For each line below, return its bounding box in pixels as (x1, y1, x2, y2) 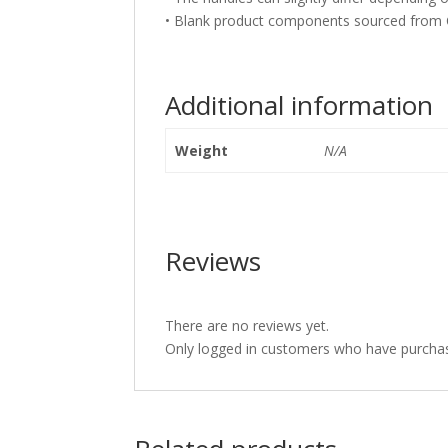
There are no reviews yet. (165, 315, 330, 335)
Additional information (165, 86, 434, 123)
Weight (174, 140, 228, 160)
